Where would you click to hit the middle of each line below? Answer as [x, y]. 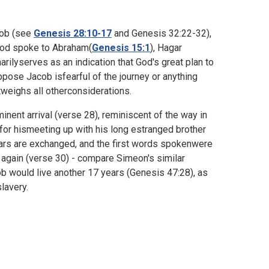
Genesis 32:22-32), [171, 33]
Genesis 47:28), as [169, 173]
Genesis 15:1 [121, 48]
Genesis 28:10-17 [73, 33]
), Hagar [166, 48]
